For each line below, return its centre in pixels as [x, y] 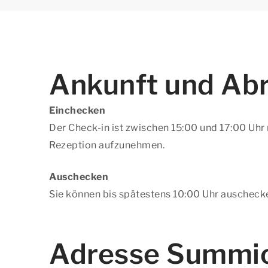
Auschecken [79, 177]
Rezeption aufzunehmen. [107, 145]
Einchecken [77, 110]
